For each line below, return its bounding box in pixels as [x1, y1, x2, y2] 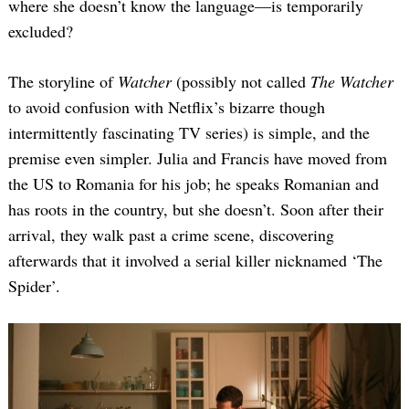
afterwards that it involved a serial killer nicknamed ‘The [8, 249, 383, 272]
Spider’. [8, 275, 60, 298]
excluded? [8, 20, 73, 43]
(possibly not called [176, 70, 310, 93]
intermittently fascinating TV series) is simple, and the [8, 121, 370, 144]
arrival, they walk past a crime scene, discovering [8, 224, 334, 246]
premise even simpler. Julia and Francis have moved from [8, 147, 387, 170]
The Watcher [310, 70, 393, 93]
